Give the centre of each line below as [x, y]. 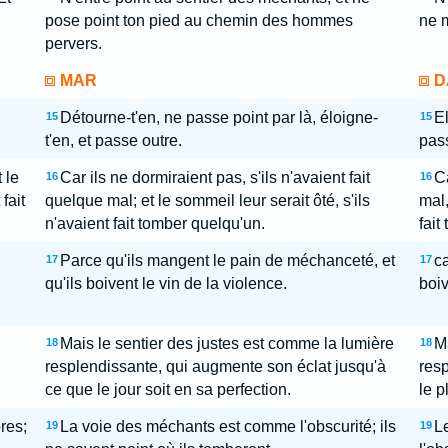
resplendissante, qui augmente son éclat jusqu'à [215, 366]
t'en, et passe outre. [113, 140]
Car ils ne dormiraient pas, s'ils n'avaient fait [214, 177]
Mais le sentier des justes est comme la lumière [226, 343]
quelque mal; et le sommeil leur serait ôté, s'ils [207, 200]
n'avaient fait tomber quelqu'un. [154, 223]
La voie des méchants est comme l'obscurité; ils [227, 426]
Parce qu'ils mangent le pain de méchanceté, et [227, 260]
